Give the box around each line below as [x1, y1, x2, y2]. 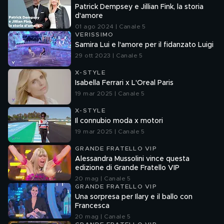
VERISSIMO [75, 31, 114, 37]
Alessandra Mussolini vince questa [75, 155, 189, 162]
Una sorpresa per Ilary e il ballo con [75, 193, 192, 200]
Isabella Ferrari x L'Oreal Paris [75, 79, 173, 86]
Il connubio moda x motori [75, 117, 163, 124]
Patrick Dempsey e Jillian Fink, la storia [75, 3, 203, 10]
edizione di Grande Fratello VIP [75, 164, 179, 171]
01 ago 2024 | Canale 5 [75, 23, 146, 29]
